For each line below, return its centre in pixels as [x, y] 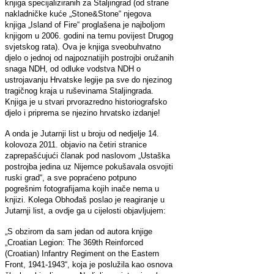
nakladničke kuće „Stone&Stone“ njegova [78, 13]
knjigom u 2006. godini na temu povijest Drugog [89, 35]
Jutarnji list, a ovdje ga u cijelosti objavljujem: [85, 210]
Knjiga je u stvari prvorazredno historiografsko [86, 102]
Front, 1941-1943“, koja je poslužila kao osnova [89, 264]
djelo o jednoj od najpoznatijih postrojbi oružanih [89, 57]
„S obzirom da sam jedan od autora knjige [79, 231]
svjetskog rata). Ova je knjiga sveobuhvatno [83, 46]
